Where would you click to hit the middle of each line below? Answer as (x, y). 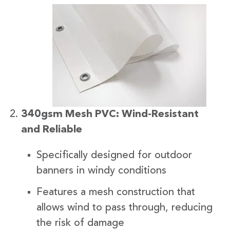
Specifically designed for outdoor (114, 155)
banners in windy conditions (101, 171)
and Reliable (52, 130)
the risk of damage (80, 223)
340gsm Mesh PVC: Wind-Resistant (110, 114)
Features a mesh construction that (116, 192)
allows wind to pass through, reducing (124, 208)
